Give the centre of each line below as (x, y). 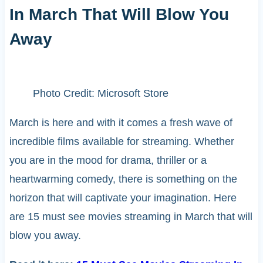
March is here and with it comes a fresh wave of (121, 123)
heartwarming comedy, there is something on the (123, 179)
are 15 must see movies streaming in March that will (131, 217)
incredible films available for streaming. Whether (122, 142)
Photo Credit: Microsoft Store (100, 94)
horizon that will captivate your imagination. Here (123, 198)
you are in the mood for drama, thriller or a (108, 161)
